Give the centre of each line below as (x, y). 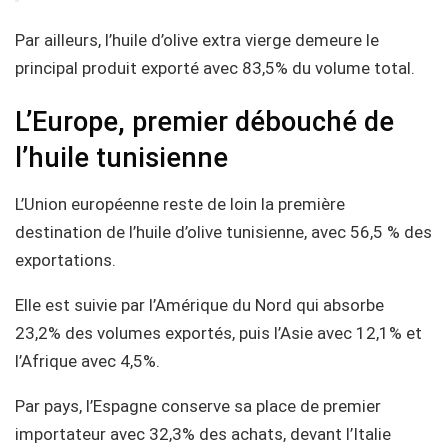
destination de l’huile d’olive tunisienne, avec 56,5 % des (223, 232)
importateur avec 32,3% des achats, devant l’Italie (203, 434)
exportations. (65, 260)
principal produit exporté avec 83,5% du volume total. (215, 67)
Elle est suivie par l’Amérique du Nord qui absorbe (199, 305)
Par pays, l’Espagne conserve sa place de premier (198, 406)
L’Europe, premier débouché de (204, 122)
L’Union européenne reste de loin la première (180, 204)
